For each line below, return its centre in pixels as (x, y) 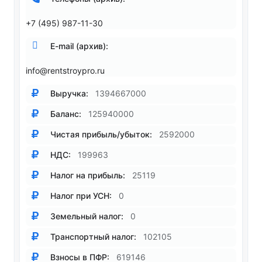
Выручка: (68, 93)
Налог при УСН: (80, 196)
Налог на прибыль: (87, 175)
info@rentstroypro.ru (65, 71)
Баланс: (65, 114)
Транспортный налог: (92, 237)
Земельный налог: (86, 216)
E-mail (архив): (78, 46)
